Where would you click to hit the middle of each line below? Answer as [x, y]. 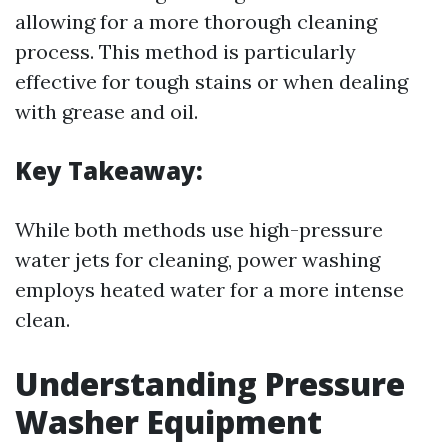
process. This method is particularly [185, 51]
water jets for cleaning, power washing [197, 259]
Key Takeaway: [109, 170]
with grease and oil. [106, 111]
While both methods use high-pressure [199, 229]
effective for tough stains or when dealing [211, 81]
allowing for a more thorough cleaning [196, 21]
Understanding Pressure [210, 383]
